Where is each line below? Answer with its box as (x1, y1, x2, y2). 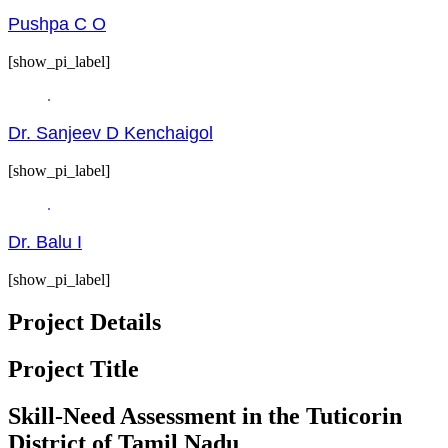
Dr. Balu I (8, 232, 82, 253)
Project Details (8, 309, 161, 336)
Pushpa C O (8, 14, 106, 35)
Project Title (8, 356, 139, 383)
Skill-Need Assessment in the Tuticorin (8, 402, 402, 429)
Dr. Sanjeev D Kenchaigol (8, 123, 213, 144)
